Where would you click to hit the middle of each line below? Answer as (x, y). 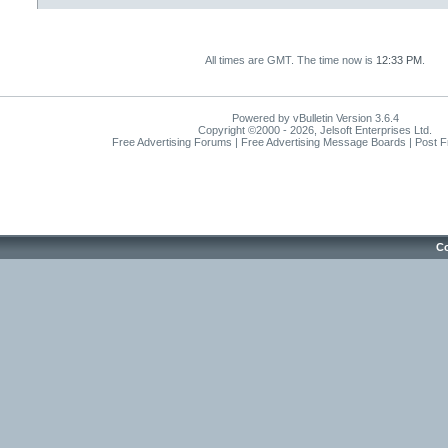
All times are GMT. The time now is (290, 60)
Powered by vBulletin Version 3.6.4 (315, 118)
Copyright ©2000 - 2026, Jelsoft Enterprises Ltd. (315, 130)
